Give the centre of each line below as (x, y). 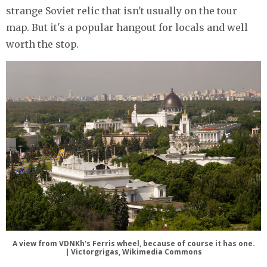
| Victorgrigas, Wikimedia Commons (133, 252)
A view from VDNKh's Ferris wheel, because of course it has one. (133, 243)
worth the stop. (42, 44)
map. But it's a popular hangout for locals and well (127, 27)
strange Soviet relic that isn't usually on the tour (122, 10)
